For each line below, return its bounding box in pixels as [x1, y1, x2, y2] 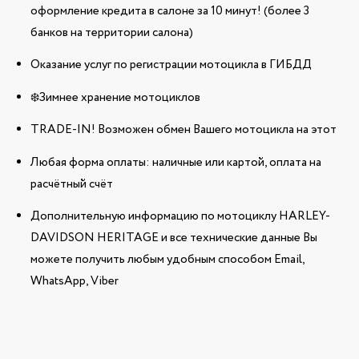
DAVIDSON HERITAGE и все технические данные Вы [30, 229, 317, 248]
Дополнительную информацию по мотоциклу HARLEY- [30, 208, 330, 226]
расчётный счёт [30, 175, 113, 193]
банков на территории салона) [30, 23, 193, 42]
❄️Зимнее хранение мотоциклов [30, 88, 200, 107]
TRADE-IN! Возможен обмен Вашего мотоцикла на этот [30, 121, 337, 139]
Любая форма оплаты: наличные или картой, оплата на [30, 153, 321, 171]
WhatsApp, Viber [30, 272, 119, 291]
